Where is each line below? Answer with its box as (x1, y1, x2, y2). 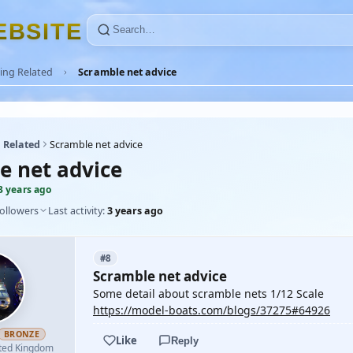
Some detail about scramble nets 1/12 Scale (93, 286, 324, 301)
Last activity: (48, 203, 107, 217)
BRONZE (3, 329, 40, 340)
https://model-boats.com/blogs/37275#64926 (93, 303, 330, 318)
